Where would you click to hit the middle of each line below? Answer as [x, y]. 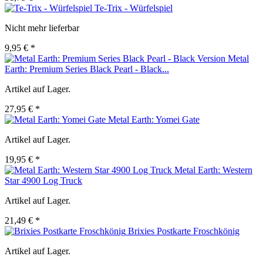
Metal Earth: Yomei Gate [154, 120]
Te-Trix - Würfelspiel [134, 8]
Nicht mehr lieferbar [42, 28]
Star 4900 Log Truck [43, 181]
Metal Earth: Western [213, 170]
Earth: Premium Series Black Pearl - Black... [87, 69]
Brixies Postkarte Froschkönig [184, 231]
